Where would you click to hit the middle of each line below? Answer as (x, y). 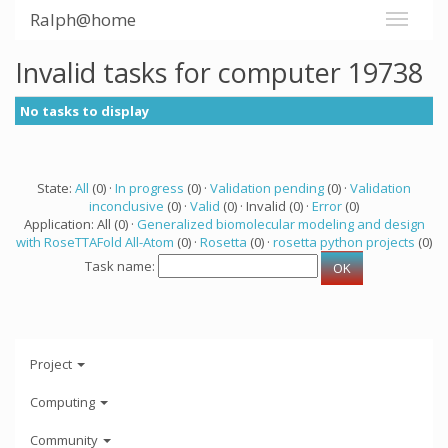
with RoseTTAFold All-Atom (95, 242)
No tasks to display (84, 111)
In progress (149, 188)
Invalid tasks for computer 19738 (219, 72)
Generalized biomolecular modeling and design (280, 224)
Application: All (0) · (80, 224)
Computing (64, 401)
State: (56, 188)
